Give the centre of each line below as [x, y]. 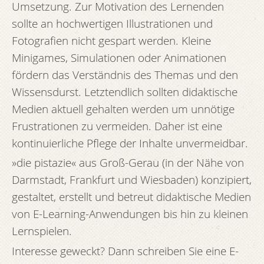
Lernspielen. [42, 231]
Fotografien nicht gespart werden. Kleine [111, 40]
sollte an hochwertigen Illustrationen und [112, 23]
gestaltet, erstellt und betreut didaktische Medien [131, 197]
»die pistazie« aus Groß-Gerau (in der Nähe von [128, 163]
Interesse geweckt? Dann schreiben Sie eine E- [125, 250]
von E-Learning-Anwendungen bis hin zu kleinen [130, 214]
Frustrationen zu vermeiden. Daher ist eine [117, 126]
